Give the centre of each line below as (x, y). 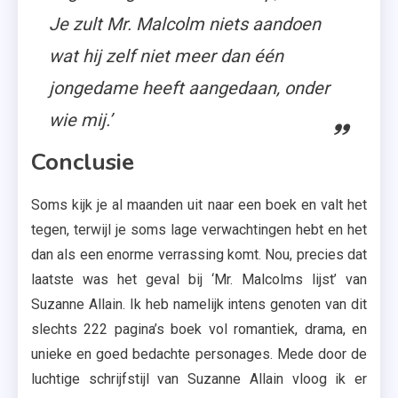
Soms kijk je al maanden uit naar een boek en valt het (199, 205)
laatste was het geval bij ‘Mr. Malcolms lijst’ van (199, 280)
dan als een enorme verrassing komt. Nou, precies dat (199, 255)
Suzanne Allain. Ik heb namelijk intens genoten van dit (199, 305)
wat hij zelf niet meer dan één (166, 56)
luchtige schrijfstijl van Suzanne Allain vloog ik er (199, 379)
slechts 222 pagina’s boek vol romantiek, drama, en (199, 330)
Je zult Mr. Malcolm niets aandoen (185, 24)
